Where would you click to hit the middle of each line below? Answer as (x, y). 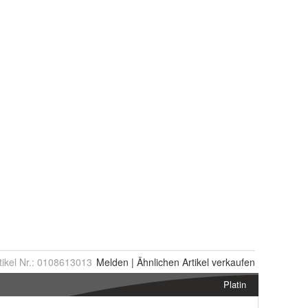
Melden (112, 262)
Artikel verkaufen (217, 262)
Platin (235, 284)
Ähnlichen (158, 262)
